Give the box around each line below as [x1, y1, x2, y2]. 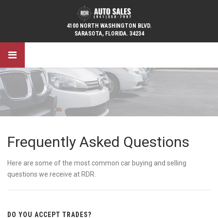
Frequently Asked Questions [7, 133, 189, 150]
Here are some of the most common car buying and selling [7, 159, 186, 167]
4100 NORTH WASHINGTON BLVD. [67, 22, 151, 29]
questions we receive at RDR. [7, 170, 96, 178]
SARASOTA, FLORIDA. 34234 [74, 30, 144, 37]
